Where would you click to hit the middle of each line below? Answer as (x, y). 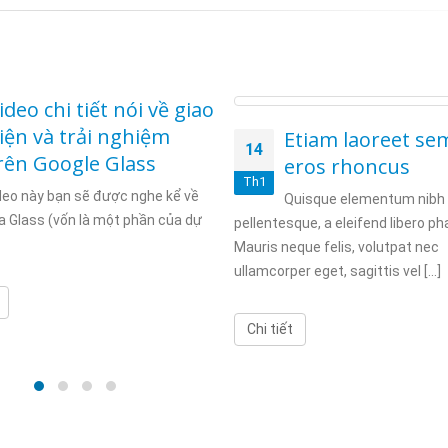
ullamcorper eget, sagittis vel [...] (337, 271)
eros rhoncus (347, 166)
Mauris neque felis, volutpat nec (336, 247)
